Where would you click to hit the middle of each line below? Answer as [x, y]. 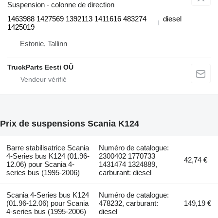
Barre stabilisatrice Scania [47, 147]
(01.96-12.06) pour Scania [47, 203]
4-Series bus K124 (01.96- [48, 156]
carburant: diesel [125, 172]
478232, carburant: [129, 203]
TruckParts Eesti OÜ [40, 67]
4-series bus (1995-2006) [46, 211]
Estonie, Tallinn [44, 43]
